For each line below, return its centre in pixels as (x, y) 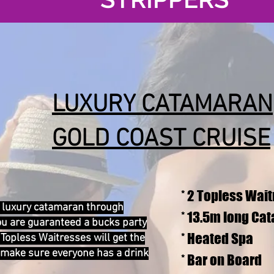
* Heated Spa (217, 239)
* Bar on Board (221, 260)
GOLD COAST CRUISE (161, 139)
